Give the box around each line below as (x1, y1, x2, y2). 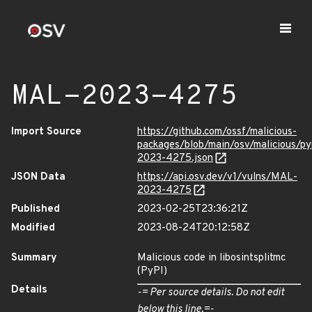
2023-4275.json (137, 152, 213, 165)
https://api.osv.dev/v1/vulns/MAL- (137, 171, 297, 184)
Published (11, 203, 60, 216)
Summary (11, 251, 57, 265)
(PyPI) (137, 265, 167, 278)
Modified (11, 221, 55, 235)
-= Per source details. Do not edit (137, 286, 284, 299)
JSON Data (11, 171, 65, 184)
